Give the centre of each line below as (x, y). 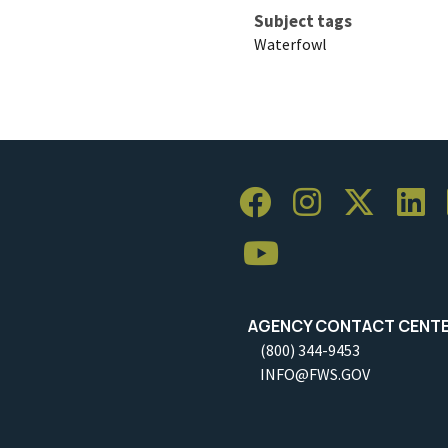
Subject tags (303, 20)
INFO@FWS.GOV (315, 373)
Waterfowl (290, 43)
